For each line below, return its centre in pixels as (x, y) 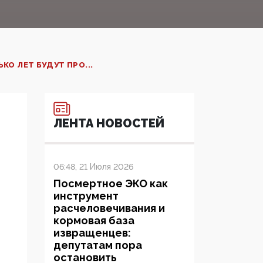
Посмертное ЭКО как (111, 184)
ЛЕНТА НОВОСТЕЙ (109, 124)
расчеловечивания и (109, 208)
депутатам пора (98, 245)
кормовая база (94, 221)
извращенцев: (92, 233)
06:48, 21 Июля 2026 (93, 167)
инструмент (86, 196)
